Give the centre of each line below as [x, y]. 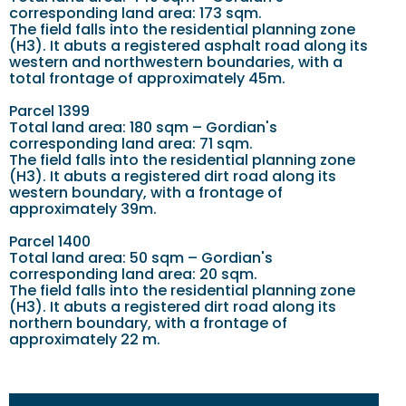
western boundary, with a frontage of [146, 192]
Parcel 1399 [49, 111]
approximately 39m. [83, 208]
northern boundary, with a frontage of [148, 323]
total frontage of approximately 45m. [147, 78]
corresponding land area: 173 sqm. [135, 13]
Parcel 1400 [50, 241]
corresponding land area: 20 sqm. [133, 274]
